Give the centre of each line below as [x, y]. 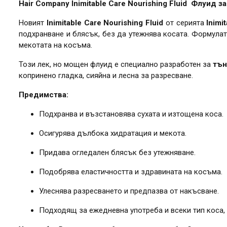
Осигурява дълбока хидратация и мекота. [113, 133]
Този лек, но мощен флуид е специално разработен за [116, 64]
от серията [185, 23]
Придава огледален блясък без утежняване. [117, 152]
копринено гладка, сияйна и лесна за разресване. [106, 75]
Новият [33, 23]
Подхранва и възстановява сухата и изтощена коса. [131, 114]
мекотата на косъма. [55, 45]
